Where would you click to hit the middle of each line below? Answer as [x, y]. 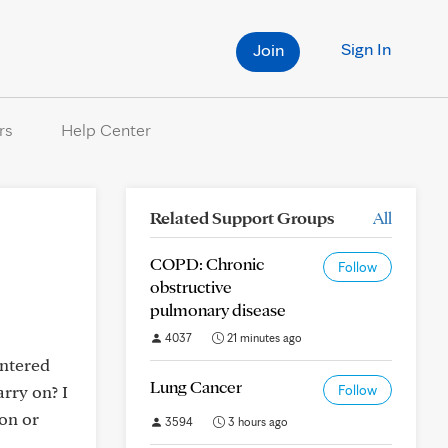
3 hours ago [256, 421]
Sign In [366, 48]
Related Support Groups [242, 217]
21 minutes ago [263, 337]
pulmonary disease [218, 309]
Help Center [105, 129]
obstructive [191, 286]
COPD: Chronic [207, 263]
